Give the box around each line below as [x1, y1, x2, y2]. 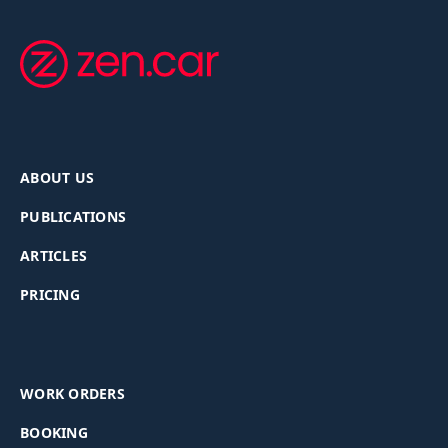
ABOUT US [20, 168, 94, 187]
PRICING [20, 285, 80, 304]
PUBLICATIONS [20, 207, 126, 226]
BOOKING [20, 423, 88, 442]
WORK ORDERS [20, 384, 125, 403]
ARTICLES [20, 246, 87, 265]
